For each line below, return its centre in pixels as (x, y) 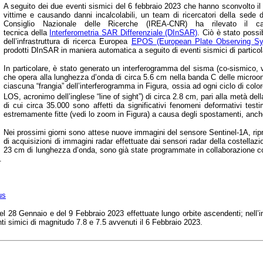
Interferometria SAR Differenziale (107, 32)
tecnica (17, 32)
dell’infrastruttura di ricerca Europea (68, 41)
